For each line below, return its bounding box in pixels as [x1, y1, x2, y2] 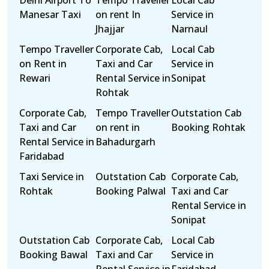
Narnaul [171, 22, 208, 35]
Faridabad [19, 150, 64, 163]
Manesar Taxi [19, 8, 81, 21]
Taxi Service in [19, 170, 84, 183]
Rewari [19, 71, 50, 85]
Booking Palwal [95, 184, 166, 198]
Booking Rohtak [171, 121, 246, 134]
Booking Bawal [19, 248, 88, 261]
